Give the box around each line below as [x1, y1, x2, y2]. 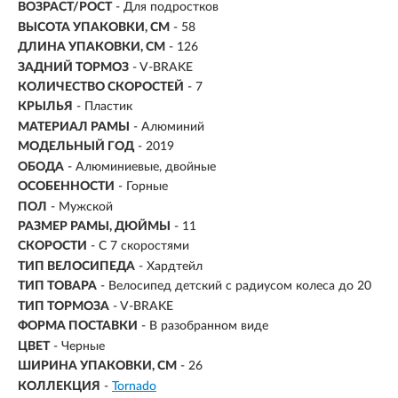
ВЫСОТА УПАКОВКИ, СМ [18, 20, 170, 34]
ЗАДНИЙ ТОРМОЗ [18, 60, 129, 74]
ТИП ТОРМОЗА [18, 299, 109, 313]
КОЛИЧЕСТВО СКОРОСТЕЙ [18, 80, 184, 93]
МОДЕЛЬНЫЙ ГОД [18, 140, 134, 154]
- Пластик [76, 100, 132, 114]
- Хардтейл [139, 259, 203, 273]
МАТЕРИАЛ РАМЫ [18, 120, 130, 133]
